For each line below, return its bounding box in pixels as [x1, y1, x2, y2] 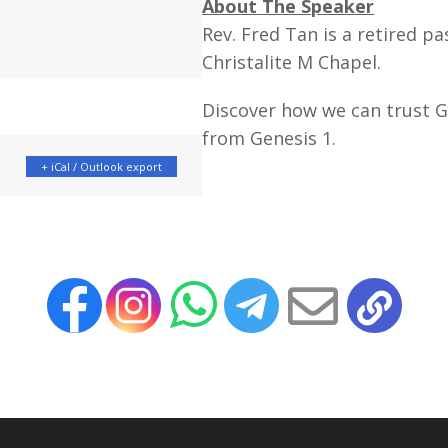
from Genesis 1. [202, 126, 337, 151]
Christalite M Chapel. [202, 50, 382, 75]
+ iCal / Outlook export [41, 159, 162, 175]
